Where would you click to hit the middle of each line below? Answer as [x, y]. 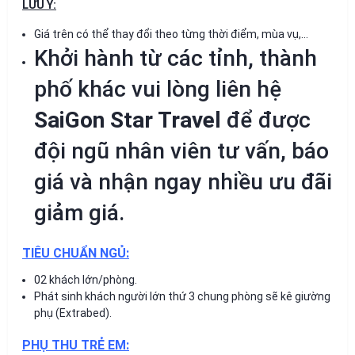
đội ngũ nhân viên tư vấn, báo [181, 151]
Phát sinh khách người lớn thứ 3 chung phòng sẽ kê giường [182, 296]
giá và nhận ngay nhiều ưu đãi [183, 181]
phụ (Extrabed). [73, 313]
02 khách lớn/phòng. [86, 279]
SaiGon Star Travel [128, 120]
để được [266, 120]
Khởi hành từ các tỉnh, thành [176, 58]
